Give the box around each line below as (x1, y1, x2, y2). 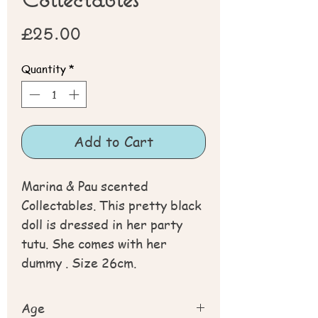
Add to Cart (74, 132, 153, 152)
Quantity (21, 61, 66, 76)
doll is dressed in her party (21, 215, 182, 234)
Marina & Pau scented (21, 177, 148, 195)
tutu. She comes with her (21, 234, 167, 253)
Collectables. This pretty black (21, 196, 202, 214)
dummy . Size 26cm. (21, 253, 136, 272)
